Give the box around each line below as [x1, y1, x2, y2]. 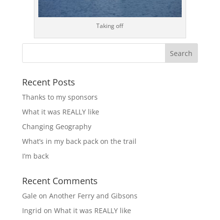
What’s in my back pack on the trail [22, 137, 137, 146]
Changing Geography [22, 122, 91, 131]
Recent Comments [22, 175, 98, 187]
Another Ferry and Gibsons [49, 191, 137, 200]
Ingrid [22, 206, 42, 215]
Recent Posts [22, 76, 75, 88]
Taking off [96, 22, 124, 30]
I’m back [22, 151, 49, 161]
